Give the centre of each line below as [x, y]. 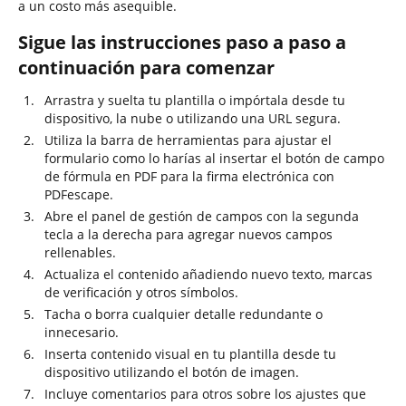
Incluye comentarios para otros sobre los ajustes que [205, 394]
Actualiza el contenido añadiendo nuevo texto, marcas [208, 274]
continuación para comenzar [146, 68]
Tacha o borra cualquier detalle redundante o [184, 314]
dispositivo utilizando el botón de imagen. [172, 372]
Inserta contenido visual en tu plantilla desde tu [190, 354]
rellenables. [80, 252]
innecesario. [82, 332]
